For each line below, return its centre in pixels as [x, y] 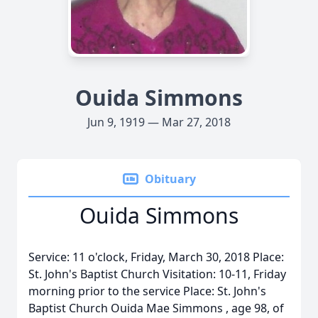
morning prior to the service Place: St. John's [147, 291]
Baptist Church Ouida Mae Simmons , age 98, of [156, 308]
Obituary [170, 179]
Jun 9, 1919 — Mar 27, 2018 [159, 122]
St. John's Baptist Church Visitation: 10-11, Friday [157, 274]
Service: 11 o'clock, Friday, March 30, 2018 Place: [156, 257]
